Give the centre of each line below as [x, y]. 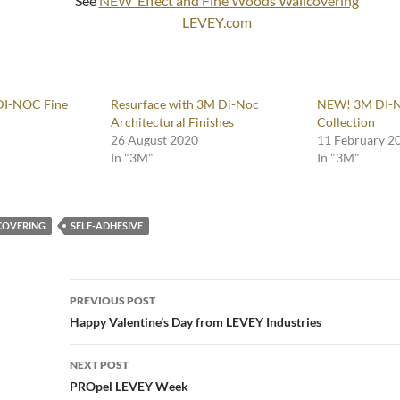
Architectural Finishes [172, 121]
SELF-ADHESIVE [106, 225]
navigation [124, 325]
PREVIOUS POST [112, 300]
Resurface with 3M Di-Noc [184, 104]
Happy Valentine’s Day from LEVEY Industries [196, 321]
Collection [346, 121]
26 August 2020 [154, 139]
